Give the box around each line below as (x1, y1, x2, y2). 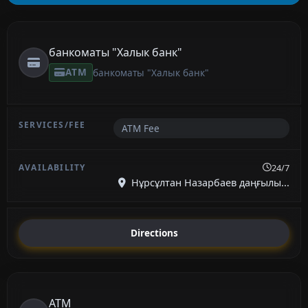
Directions (130, 226, 178, 240)
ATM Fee (121, 121, 159, 135)
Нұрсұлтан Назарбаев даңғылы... (129, 175, 289, 189)
